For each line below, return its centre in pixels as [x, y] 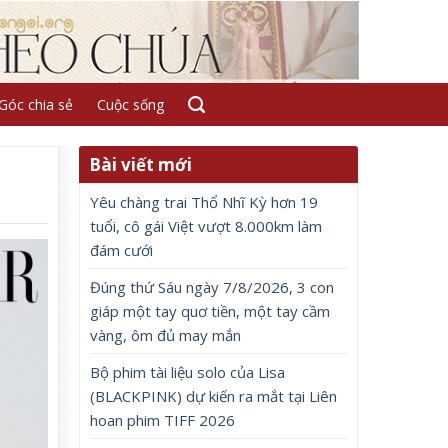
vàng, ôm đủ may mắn [166, 335]
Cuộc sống [130, 104]
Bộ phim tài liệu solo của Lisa [188, 372]
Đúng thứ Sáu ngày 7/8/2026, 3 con [212, 287]
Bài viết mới [141, 164]
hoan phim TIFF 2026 [163, 420]
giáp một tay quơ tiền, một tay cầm [210, 311]
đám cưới [122, 250]
